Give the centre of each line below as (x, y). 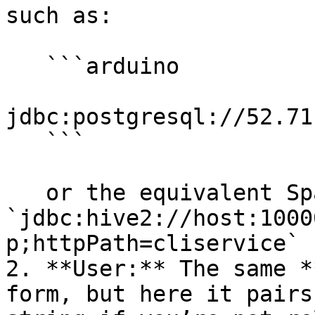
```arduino (26, 66)
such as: (59, 15)
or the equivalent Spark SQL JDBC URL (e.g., (26, 193)
